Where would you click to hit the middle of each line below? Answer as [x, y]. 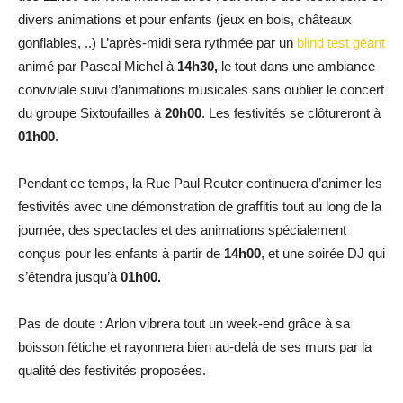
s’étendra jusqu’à [69, 276]
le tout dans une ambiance [296, 66]
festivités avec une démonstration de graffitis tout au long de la [200, 206]
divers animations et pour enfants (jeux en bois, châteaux [185, 19]
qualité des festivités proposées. [112, 370]
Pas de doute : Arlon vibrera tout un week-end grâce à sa [184, 323]
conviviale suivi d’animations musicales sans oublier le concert [201, 89]
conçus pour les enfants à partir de [119, 253]
